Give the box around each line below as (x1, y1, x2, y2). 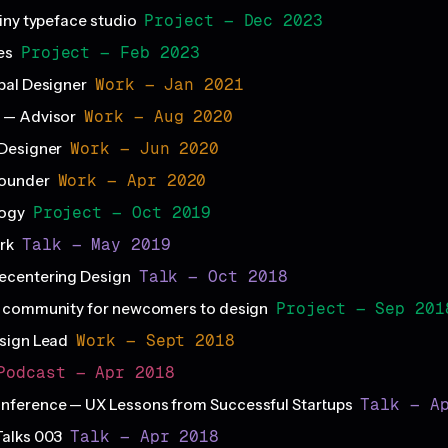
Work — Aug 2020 (84, 107, 234, 127)
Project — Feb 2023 (20, 43, 200, 63)
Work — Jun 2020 (70, 139, 220, 159)
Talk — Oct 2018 (138, 267, 288, 287)
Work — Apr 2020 (57, 171, 207, 191)
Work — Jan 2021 (95, 75, 244, 95)
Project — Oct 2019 (32, 203, 212, 223)
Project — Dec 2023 (144, 11, 323, 31)
